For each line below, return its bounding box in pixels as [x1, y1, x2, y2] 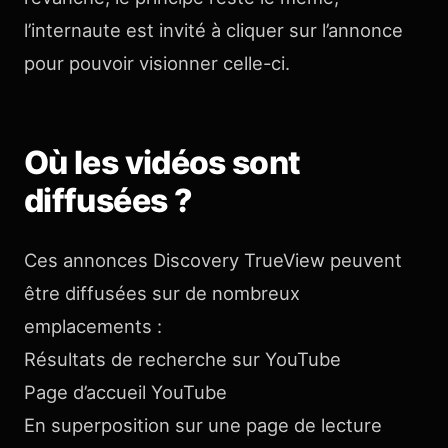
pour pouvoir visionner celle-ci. [24, 52, 290, 74]
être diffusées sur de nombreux [24, 282, 300, 304]
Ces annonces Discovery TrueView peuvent [24, 249, 402, 271]
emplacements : [24, 315, 162, 337]
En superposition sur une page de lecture [24, 414, 382, 436]
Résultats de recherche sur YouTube [24, 348, 341, 370]
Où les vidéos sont [24, 143, 301, 182]
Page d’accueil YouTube [24, 381, 227, 403]
